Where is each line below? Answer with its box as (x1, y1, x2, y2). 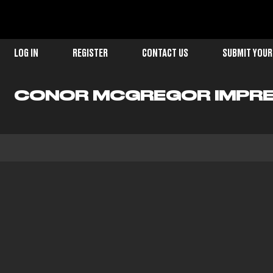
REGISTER (72, 48, 108, 59)
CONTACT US (142, 48, 188, 59)
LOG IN (13, 48, 38, 59)
